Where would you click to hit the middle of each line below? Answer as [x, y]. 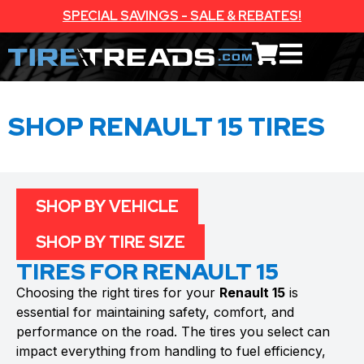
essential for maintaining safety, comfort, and [155, 312]
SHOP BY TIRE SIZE [110, 242]
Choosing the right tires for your [118, 292]
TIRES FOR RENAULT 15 [147, 271]
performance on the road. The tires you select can [173, 331]
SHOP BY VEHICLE [107, 206]
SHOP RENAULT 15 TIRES [167, 126]
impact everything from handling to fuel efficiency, [171, 351]
